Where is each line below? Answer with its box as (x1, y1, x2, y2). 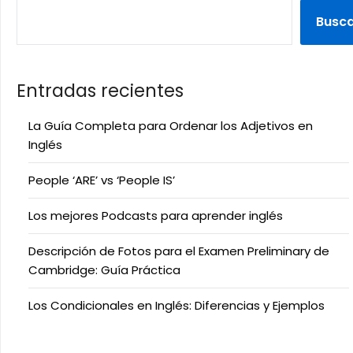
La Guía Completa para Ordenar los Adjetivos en (28, 117, 313, 134)
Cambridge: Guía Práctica (28, 262, 180, 278)
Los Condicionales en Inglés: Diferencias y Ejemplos (28, 297, 325, 314)
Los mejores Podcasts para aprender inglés (28, 207, 283, 224)
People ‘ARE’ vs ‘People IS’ (28, 172, 175, 188)
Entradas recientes (17, 78, 184, 103)
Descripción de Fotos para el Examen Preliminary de (28, 243, 329, 259)
